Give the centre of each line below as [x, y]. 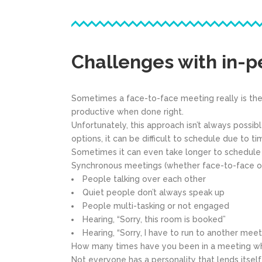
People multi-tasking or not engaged [156, 206]
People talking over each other [144, 179]
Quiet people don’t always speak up [154, 192]
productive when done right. [127, 112]
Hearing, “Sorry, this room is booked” [154, 219]
